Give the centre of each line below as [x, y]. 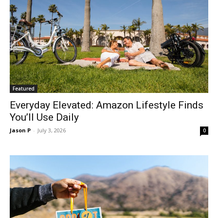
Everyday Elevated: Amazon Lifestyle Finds [107, 105]
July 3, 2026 [52, 130]
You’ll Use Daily [44, 117]
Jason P [20, 130]
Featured [24, 89]
